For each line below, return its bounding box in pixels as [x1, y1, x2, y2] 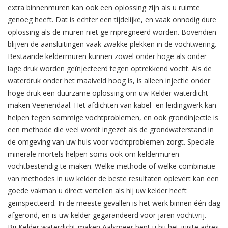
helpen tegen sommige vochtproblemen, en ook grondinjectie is [8, 112, 218, 123]
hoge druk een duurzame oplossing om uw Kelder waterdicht [8, 88, 208, 98]
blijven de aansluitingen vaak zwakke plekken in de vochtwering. [8, 39, 216, 49]
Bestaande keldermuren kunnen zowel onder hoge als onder [8, 51, 207, 62]
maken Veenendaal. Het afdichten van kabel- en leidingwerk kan [8, 100, 216, 110]
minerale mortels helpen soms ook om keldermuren [8, 149, 179, 159]
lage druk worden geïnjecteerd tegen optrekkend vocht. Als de [8, 64, 212, 74]
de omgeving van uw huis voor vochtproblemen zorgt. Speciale [8, 137, 214, 147]
